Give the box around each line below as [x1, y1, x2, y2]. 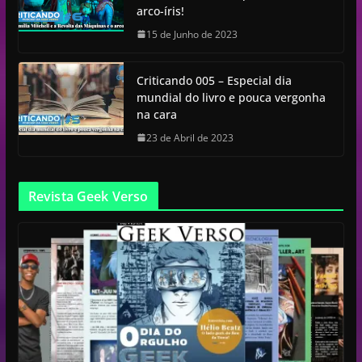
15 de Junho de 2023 [145, 27, 238, 41]
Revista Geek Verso [27, 187, 149, 205]
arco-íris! [136, 2, 184, 19]
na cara [136, 106, 177, 122]
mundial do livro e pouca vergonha [136, 89, 326, 105]
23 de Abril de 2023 [145, 130, 234, 145]
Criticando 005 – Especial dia [136, 72, 292, 88]
